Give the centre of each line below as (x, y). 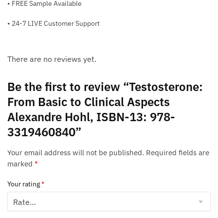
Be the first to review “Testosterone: (105, 87)
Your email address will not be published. (76, 153)
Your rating (24, 184)
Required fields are (178, 153)
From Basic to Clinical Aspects (89, 102)
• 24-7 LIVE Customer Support (54, 24)
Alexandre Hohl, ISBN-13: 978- (91, 117)
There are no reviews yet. (52, 59)
